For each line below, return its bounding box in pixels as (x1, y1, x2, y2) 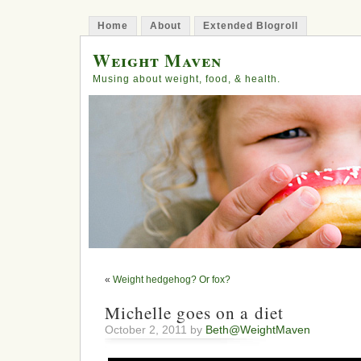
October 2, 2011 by (105, 323, 205, 336)
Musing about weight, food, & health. (93, 73, 280, 85)
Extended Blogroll (203, 20, 298, 31)
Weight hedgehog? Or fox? (113, 274, 230, 285)
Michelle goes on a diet (105, 301, 284, 324)
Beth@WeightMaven (205, 323, 310, 336)
